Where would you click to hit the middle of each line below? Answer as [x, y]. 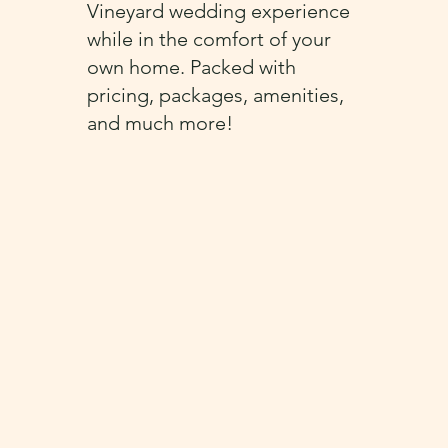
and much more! [160, 122]
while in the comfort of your [209, 38]
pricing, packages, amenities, [216, 94]
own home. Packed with [192, 66]
